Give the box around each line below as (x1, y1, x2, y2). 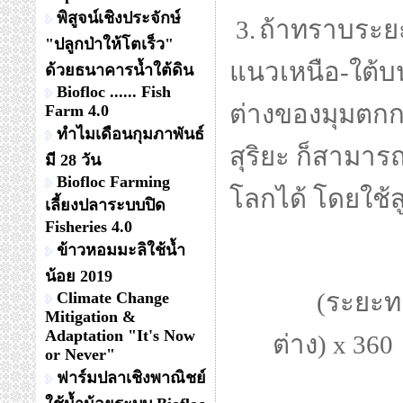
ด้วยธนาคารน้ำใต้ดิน (45, 61, 193, 79)
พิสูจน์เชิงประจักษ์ (57, 9, 181, 27)
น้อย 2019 (45, 267, 112, 285)
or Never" (45, 345, 115, 363)
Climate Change (57, 289, 169, 307)
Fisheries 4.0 (45, 218, 132, 236)
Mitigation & (45, 308, 136, 326)
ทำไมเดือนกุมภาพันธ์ (57, 125, 204, 143)
